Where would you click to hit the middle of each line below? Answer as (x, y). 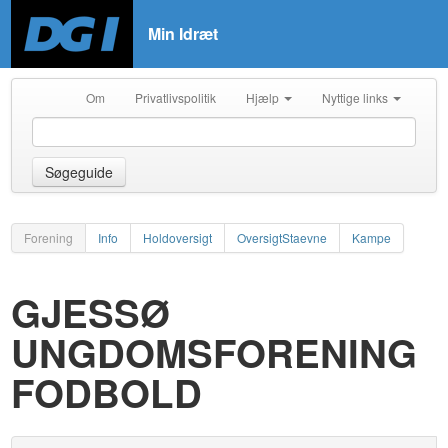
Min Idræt (183, 33)
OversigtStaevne (282, 237)
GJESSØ (91, 312)
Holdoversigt (178, 237)
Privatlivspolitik (175, 97)
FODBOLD (107, 392)
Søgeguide (79, 172)
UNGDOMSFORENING (214, 352)
